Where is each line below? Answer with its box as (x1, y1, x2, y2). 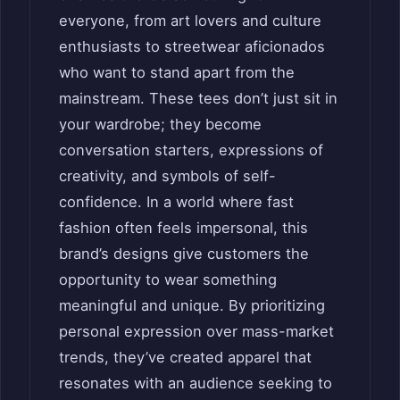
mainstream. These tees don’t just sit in (59, 88, 337, 107)
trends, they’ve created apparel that (59, 347, 312, 366)
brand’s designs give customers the (59, 244, 309, 262)
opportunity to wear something (59, 270, 277, 288)
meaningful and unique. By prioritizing (59, 296, 325, 314)
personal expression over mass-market (59, 321, 334, 340)
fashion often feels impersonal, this (59, 218, 308, 237)
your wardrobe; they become (59, 114, 262, 133)
